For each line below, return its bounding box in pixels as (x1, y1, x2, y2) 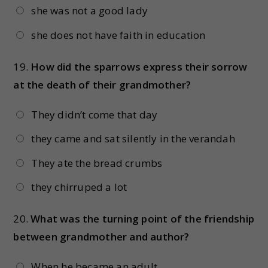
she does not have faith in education (31, 28, 206, 42)
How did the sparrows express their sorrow (31, 59, 248, 74)
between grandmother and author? (13, 229, 190, 243)
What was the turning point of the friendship (31, 211, 254, 226)
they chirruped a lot (31, 179, 127, 194)
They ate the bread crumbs (31, 156, 163, 170)
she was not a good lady (31, 4, 148, 18)
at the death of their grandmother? (13, 77, 191, 92)
